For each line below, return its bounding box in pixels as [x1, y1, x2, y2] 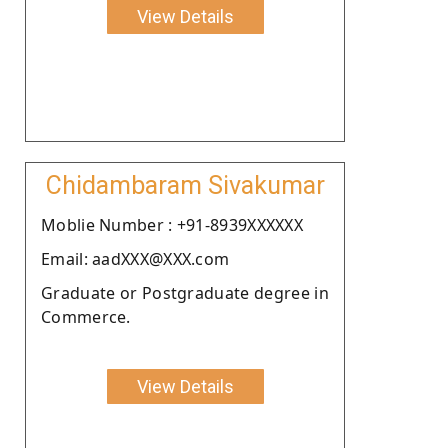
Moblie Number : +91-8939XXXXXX [41, 213, 303, 236]
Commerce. [41, 305, 131, 328]
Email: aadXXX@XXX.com [41, 247, 230, 270]
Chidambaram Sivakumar [45, 170, 325, 200]
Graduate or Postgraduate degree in [41, 281, 329, 304]
